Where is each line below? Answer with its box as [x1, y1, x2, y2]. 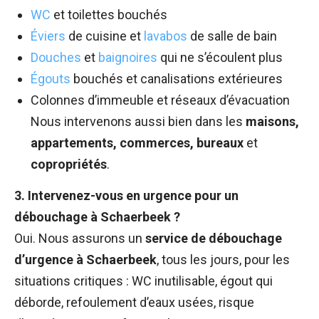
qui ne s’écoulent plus [157, 50, 283, 66]
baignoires [98, 50, 157, 66]
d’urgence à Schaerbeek [14, 252, 157, 268]
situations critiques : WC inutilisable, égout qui [14, 273, 273, 289]
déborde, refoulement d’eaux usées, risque [14, 295, 254, 310]
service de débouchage [145, 231, 282, 246]
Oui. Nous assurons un [14, 231, 145, 246]
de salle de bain [187, 28, 277, 44]
